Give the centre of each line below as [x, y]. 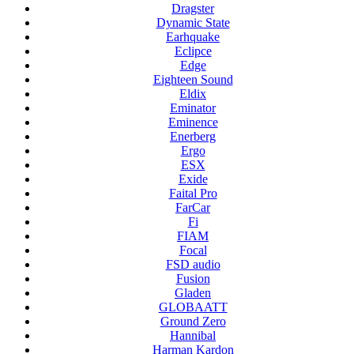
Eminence [193, 122]
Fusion [193, 279]
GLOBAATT [193, 307]
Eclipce [193, 51]
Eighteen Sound [193, 80]
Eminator [193, 108]
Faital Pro [193, 194]
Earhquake [193, 37]
